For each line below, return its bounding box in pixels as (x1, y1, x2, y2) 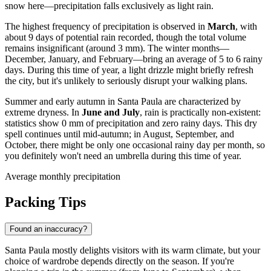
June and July (82, 107, 140, 118)
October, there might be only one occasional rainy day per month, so (5, 140, 265, 151)
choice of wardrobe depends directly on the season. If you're (5, 256, 234, 267)
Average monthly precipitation (5, 171, 120, 182)
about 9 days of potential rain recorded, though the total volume (5, 32, 246, 43)
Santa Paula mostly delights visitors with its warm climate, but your (5, 245, 260, 256)
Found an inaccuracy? (10, 224, 87, 234)
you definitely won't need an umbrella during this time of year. (5, 151, 241, 162)
